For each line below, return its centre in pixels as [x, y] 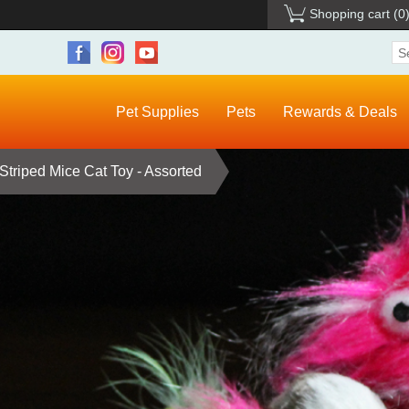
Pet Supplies [157, 112]
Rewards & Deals [340, 112]
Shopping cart [350, 14]
